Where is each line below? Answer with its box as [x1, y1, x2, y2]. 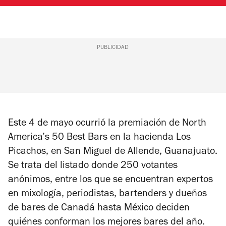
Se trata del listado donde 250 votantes [8, 161, 178, 172]
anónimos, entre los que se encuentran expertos [8, 175, 213, 186]
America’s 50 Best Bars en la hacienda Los [8, 133, 191, 143]
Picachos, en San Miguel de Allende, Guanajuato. [8, 147, 217, 157]
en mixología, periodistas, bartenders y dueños [8, 189, 207, 200]
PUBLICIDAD [97, 44, 129, 51]
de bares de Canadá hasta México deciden [8, 203, 190, 214]
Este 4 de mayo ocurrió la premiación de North [8, 119, 206, 129]
